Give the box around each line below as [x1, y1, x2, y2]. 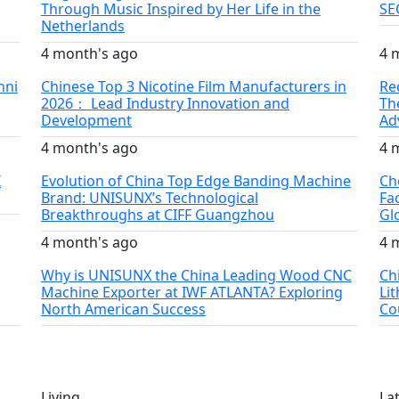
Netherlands [41, 15, 125, 36]
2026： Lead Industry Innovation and [41, 93, 289, 113]
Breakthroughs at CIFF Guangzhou [41, 204, 274, 224]
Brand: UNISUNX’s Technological [41, 187, 258, 208]
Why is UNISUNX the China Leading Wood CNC [41, 265, 352, 285]
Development [41, 110, 132, 130]
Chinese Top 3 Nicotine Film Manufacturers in [41, 76, 346, 96]
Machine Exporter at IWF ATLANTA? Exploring [41, 281, 343, 302]
